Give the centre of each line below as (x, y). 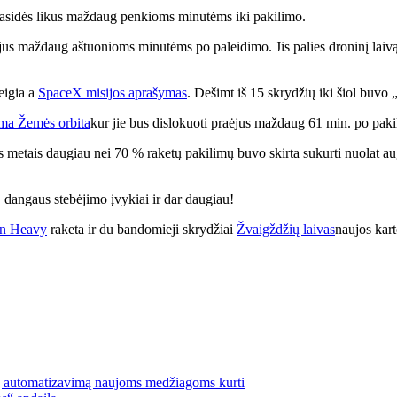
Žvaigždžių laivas (286, 229)
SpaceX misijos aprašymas (113, 92)
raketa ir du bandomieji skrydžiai (142, 229)
